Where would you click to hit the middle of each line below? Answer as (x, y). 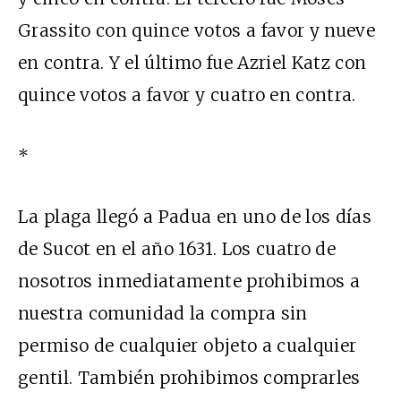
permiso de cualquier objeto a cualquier (188, 345)
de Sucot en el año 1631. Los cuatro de (177, 248)
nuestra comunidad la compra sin (163, 313)
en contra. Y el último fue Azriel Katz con (192, 62)
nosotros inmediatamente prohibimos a (189, 281)
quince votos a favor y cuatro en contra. (187, 94)
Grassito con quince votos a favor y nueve (197, 30)
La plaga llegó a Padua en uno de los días (195, 216)
